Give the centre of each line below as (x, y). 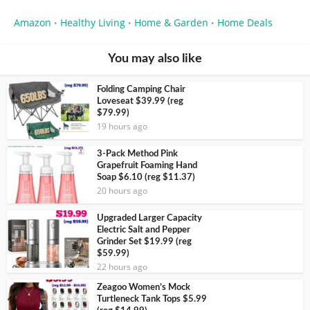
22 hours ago (122, 266)
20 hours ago (122, 191)
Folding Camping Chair (141, 90)
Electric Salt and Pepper (144, 230)
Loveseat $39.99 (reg (140, 102)
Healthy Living (93, 23)
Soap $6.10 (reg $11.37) (146, 178)
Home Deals (245, 23)
